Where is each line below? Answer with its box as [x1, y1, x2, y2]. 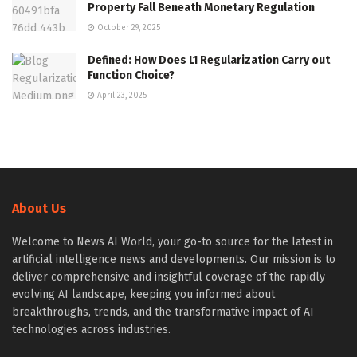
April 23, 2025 [95, 91, 147, 101]
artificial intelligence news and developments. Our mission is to [12, 253, 335, 267]
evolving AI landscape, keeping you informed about [12, 288, 275, 302]
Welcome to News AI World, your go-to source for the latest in [12, 235, 333, 249]
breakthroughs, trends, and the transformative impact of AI [12, 305, 314, 320]
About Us [12, 201, 66, 217]
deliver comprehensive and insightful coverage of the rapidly [12, 270, 325, 284]
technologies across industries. [12, 323, 171, 337]
